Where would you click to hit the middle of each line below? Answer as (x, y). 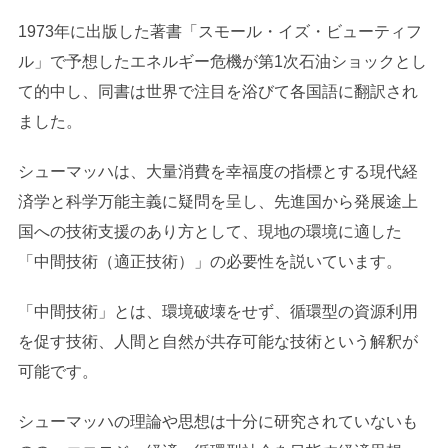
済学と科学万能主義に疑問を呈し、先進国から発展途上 (217, 201)
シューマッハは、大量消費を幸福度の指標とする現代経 (217, 171)
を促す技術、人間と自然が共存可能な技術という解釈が (217, 341)
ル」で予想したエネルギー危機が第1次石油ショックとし (222, 61)
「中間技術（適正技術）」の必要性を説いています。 (209, 261)
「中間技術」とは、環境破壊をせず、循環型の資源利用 (217, 311)
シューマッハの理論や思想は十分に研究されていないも (217, 421)
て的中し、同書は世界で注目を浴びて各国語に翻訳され (217, 91)
